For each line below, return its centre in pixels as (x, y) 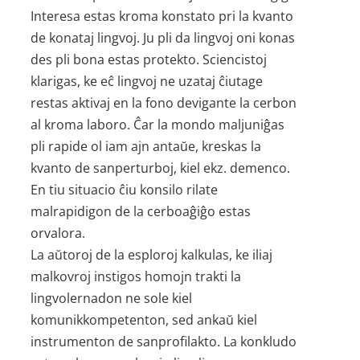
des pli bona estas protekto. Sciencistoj (149, 59)
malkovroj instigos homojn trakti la (136, 276)
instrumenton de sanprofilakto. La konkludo (164, 342)
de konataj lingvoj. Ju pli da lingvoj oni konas (163, 38)
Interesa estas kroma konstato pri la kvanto (162, 16)
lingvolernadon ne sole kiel (112, 298)
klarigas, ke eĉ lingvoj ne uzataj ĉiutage (147, 81)
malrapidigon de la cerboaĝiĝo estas (141, 211)
